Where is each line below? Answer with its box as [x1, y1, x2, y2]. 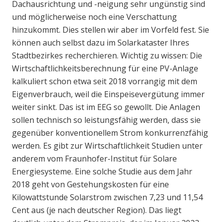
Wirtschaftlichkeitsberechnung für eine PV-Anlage [12, 62, 198, 74]
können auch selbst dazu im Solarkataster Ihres [12, 37, 189, 48]
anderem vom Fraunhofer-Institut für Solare [12, 153, 177, 164]
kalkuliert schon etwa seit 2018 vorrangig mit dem [12, 75, 197, 87]
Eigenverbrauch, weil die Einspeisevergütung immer [12, 88, 205, 100]
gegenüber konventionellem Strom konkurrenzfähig [12, 127, 208, 138]
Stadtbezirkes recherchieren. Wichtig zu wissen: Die [12, 50, 202, 61]
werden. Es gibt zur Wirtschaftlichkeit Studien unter [12, 140, 203, 151]
